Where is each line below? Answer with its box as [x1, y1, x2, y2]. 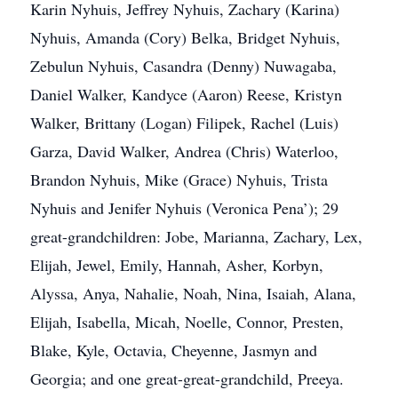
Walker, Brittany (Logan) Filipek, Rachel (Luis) [30, 112, 338, 133]
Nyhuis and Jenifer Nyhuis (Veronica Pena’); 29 [30, 197, 338, 219]
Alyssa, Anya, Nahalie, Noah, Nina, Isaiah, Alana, [30, 283, 356, 304]
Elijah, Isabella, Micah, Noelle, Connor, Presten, [30, 311, 344, 332]
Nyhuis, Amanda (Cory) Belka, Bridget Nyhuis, [30, 27, 340, 48]
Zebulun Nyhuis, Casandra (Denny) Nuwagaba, [30, 55, 337, 76]
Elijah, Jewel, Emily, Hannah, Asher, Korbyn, [30, 254, 323, 275]
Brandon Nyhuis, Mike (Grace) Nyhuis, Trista [30, 169, 328, 190]
